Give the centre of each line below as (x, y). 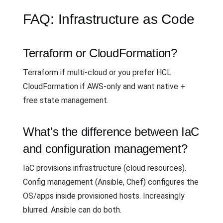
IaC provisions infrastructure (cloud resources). (105, 168)
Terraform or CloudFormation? (100, 53)
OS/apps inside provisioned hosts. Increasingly (104, 196)
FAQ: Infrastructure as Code (109, 19)
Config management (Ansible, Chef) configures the (111, 182)
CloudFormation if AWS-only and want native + (104, 86)
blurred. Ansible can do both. (72, 210)
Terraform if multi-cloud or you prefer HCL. (98, 72)
